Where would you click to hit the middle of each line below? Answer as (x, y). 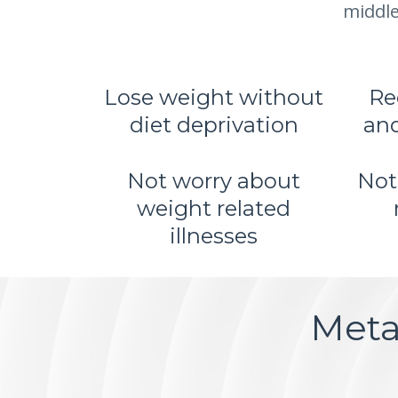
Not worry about (214, 181)
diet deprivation (214, 125)
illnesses (214, 236)
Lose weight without (214, 97)
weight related (214, 208)
